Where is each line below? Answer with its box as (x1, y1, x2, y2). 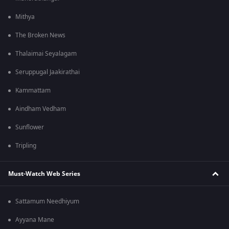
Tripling (15, 141, 36, 151)
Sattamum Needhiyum (15, 197, 79, 207)
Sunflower (15, 123, 44, 132)
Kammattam (15, 86, 51, 96)
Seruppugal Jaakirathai (15, 67, 80, 77)
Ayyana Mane (15, 215, 54, 225)
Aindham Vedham (15, 104, 66, 114)
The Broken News (15, 31, 65, 40)
